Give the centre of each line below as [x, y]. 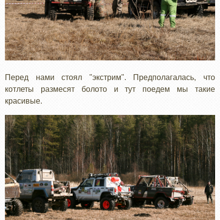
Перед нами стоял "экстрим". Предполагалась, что [110, 78]
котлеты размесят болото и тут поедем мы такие [110, 89]
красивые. [24, 101]
